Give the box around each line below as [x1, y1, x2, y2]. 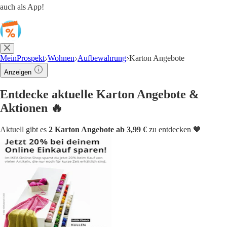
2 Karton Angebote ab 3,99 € [49, 125, 147, 134]
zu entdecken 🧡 [147, 125, 201, 134]
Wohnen [48, 54, 74, 62]
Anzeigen [4, 68, 31, 76]
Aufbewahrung [78, 54, 126, 62]
